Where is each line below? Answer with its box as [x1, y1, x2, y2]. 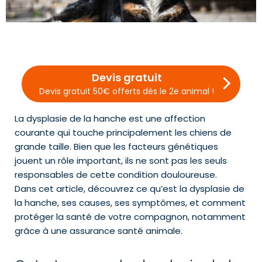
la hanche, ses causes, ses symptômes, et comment [15, 196, 246, 209]
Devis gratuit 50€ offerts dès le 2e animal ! [39, 85, 214, 98]
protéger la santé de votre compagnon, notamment [15, 211, 246, 223]
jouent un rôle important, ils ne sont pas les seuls [15, 154, 227, 167]
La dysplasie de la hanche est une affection [15, 112, 205, 125]
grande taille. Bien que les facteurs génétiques [15, 140, 218, 153]
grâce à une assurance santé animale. [15, 225, 182, 237]
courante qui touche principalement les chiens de [15, 126, 232, 139]
